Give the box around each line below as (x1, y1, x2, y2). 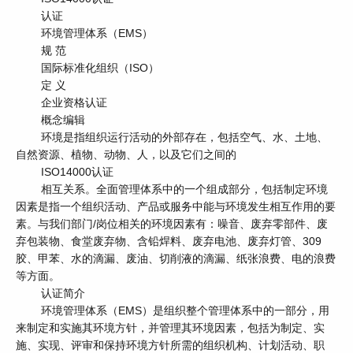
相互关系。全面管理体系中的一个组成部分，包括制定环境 (16, 183, 328, 195)
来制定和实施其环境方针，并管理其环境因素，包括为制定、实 (16, 321, 325, 334)
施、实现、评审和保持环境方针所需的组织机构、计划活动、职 (16, 339, 325, 351)
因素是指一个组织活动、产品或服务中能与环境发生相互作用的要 (16, 200, 336, 213)
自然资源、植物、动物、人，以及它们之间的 (16, 148, 236, 161)
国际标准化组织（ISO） (16, 61, 159, 74)
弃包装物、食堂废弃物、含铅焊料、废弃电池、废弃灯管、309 (16, 235, 321, 247)
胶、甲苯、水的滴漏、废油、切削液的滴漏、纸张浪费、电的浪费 (16, 252, 336, 265)
